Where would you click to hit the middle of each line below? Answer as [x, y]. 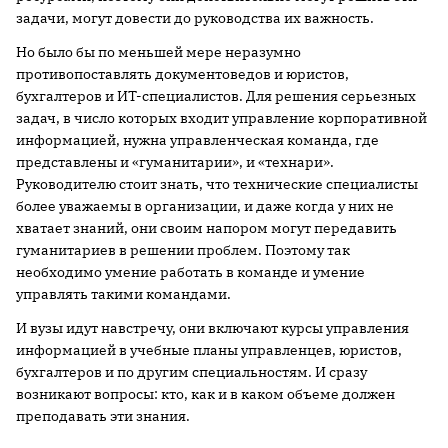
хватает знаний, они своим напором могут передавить [206, 228]
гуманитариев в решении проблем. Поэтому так [183, 250]
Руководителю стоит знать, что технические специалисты [217, 184]
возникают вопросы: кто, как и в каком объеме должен [205, 394]
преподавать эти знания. [103, 416]
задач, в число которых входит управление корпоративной [221, 118]
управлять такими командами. [123, 294]
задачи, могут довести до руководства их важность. [195, 18]
